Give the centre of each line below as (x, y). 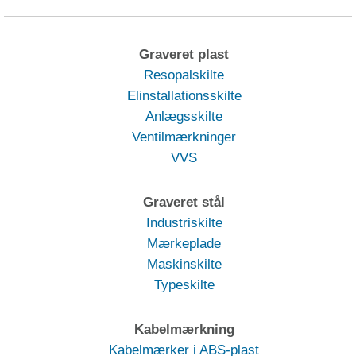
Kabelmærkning (184, 330)
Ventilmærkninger (184, 137)
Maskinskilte (184, 265)
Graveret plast (184, 55)
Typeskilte (184, 285)
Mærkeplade (184, 244)
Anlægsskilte (184, 117)
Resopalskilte (184, 75)
